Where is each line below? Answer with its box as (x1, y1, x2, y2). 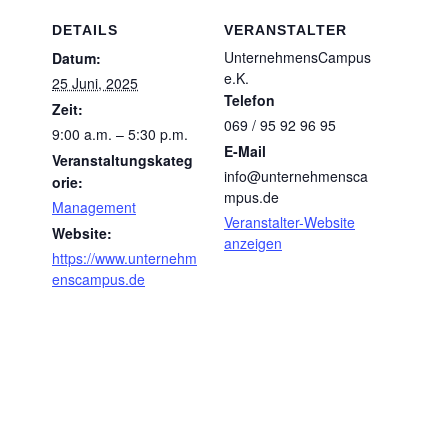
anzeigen (224, 233, 282, 254)
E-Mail (224, 141, 266, 162)
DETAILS (52, 22, 118, 39)
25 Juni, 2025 (52, 73, 138, 94)
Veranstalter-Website (224, 212, 355, 233)
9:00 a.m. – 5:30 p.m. (52, 124, 188, 145)
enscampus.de (52, 269, 145, 290)
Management (52, 197, 136, 218)
